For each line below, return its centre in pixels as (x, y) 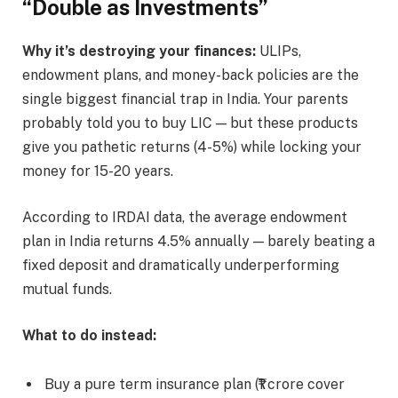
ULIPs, (279, 52)
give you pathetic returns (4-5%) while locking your (192, 147)
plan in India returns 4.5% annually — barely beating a (199, 241)
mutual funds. (67, 289)
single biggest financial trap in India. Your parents (185, 99)
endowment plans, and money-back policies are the (191, 76)
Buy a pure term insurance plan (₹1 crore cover (195, 385)
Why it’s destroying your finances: (139, 52)
